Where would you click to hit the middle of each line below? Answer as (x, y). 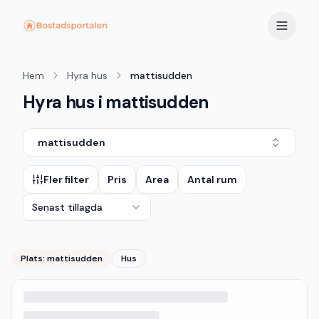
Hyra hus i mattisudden (116, 102)
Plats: (34, 258)
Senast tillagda (67, 207)
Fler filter (66, 179)
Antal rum (212, 179)
